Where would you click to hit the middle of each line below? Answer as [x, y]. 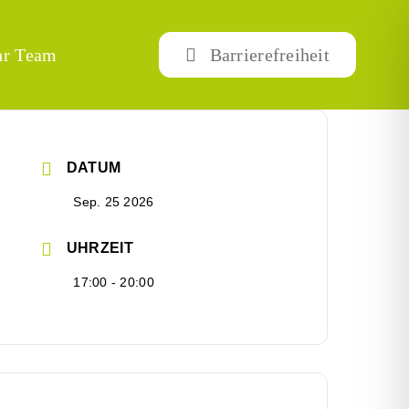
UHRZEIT [100, 247]
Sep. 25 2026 [114, 201]
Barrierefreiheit [269, 55]
